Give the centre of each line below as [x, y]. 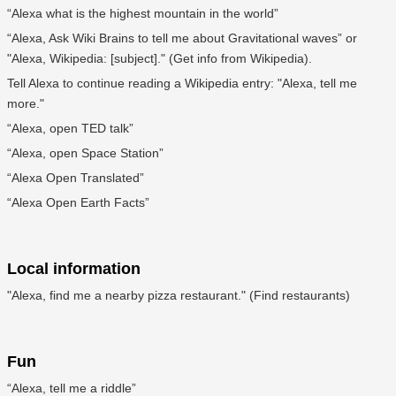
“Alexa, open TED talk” [70, 129]
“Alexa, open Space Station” [85, 153]
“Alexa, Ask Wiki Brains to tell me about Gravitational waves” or [182, 38]
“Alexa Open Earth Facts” [78, 203]
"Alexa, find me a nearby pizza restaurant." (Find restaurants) [179, 296]
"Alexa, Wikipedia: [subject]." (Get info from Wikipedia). [160, 59]
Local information [74, 269]
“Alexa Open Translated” [76, 178]
